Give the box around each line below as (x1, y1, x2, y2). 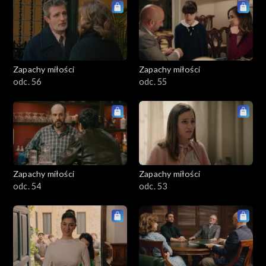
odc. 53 (139, 180, 167, 191)
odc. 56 (13, 76, 42, 87)
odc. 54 (13, 180, 42, 191)
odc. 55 (139, 76, 167, 87)
